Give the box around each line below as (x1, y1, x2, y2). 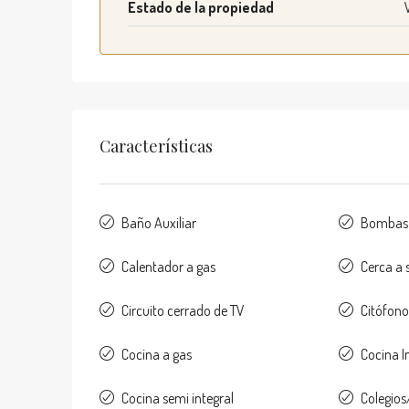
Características (100, 135, 213, 157)
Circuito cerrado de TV (121, 301, 245, 320)
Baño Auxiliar (121, 214, 196, 232)
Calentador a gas (121, 257, 215, 276)
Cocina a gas (121, 345, 192, 363)
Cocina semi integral (121, 389, 234, 407)
